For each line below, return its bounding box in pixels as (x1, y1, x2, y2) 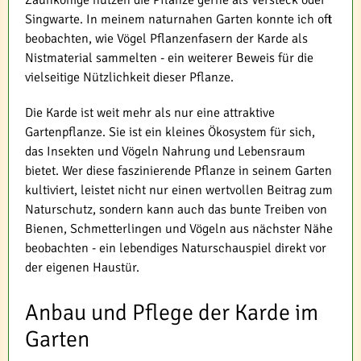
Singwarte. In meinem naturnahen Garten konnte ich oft (25, 10, 332, 27)
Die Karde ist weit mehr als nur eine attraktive (25, 104, 275, 121)
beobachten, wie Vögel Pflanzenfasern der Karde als (25, 30, 308, 47)
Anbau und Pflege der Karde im (25, 298, 318, 326)
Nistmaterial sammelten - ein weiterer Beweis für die (25, 49, 313, 66)
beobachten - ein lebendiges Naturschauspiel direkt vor (25, 239, 326, 256)
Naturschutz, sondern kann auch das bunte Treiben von (25, 201, 327, 218)
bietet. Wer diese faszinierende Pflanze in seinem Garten (25, 162, 332, 179)
